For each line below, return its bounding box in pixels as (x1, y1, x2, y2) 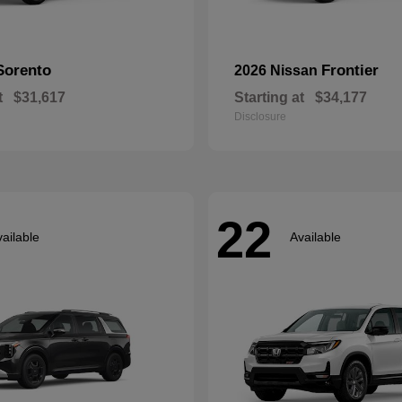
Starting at (234, 90, 304, 105)
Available (290, 229, 341, 244)
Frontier (321, 62, 379, 79)
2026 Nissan (234, 63, 321, 78)
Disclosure (234, 110, 286, 123)
